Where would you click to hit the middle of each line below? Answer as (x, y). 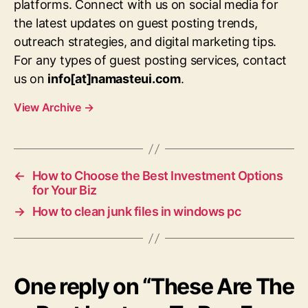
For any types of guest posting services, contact (151, 60)
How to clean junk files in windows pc (136, 212)
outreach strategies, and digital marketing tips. (145, 42)
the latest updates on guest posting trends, (136, 23)
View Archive (49, 108)
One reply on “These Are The (154, 287)
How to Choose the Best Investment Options (157, 176)
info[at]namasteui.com (114, 79)
